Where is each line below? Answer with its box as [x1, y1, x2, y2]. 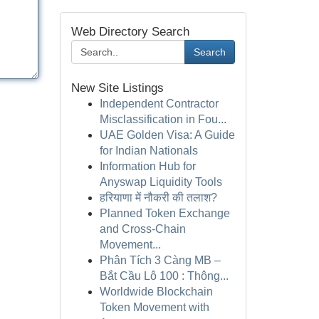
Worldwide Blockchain [99, 286, 213, 298]
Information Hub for [99, 160, 196, 172]
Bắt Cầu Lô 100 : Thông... [99, 270, 229, 282]
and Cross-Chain [99, 223, 186, 235]
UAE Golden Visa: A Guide [99, 129, 235, 141]
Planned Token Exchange [99, 207, 230, 219]
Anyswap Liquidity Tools [99, 176, 222, 188]
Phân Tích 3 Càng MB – [99, 254, 221, 266]
